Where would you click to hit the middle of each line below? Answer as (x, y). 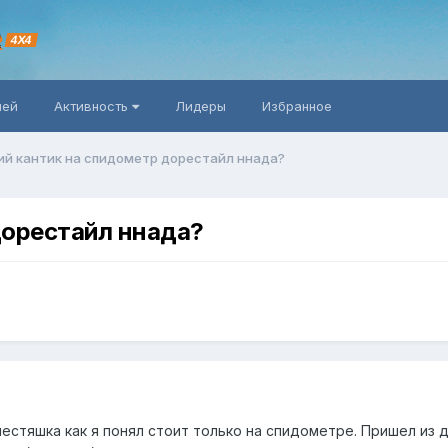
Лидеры (200, 106)
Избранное (297, 106)
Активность (93, 106)
